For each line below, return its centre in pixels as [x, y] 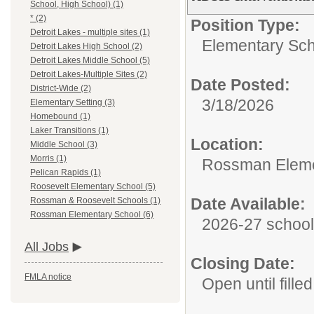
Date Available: [248, 204]
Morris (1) [48, 159]
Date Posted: [240, 85]
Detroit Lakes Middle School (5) [90, 61]
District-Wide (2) [61, 89]
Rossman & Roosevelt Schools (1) [95, 201]
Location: [227, 144]
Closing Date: [243, 264]
